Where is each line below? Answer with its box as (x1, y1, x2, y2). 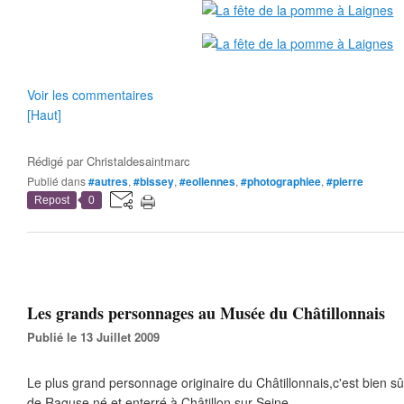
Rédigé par (27, 152, 87, 170)
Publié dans (34, 173, 86, 188)
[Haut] (27, 106, 61, 124)
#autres (88, 173, 128, 189)
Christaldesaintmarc (87, 152, 190, 170)
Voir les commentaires (27, 86, 153, 104)
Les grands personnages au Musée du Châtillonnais (27, 301, 385, 325)
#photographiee (241, 173, 321, 189)
